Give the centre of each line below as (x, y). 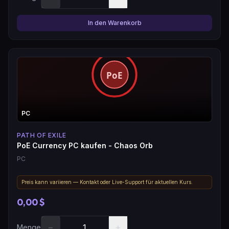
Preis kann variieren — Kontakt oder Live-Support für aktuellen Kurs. (107, 182)
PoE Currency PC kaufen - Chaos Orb (85, 145)
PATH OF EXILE (42, 135)
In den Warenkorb (114, 22)
